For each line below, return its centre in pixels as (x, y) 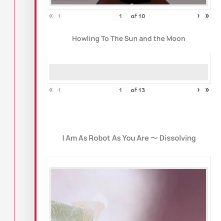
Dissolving (177, 138)
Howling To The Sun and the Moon (129, 38)
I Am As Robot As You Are (105, 138)
